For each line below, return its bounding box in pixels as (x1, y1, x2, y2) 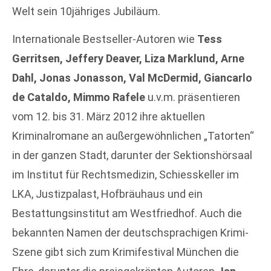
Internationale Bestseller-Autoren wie (12, 33, 197, 46)
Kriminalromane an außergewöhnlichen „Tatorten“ (12, 129, 254, 143)
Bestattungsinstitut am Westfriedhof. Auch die (12, 207, 242, 220)
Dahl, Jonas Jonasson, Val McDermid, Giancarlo (12, 71, 252, 85)
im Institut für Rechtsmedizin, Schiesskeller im (12, 168, 239, 181)
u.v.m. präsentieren (145, 91, 240, 104)
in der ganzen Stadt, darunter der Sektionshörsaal (12, 149, 252, 162)
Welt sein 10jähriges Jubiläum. (12, 5, 160, 18)
